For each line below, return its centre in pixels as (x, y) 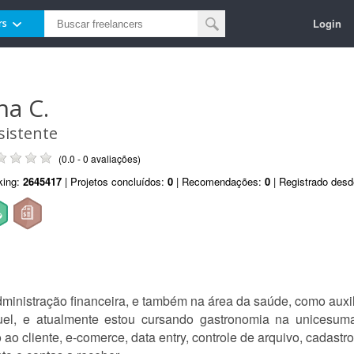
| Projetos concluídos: (115, 181)
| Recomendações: (219, 181)
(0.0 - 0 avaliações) (100, 158)
